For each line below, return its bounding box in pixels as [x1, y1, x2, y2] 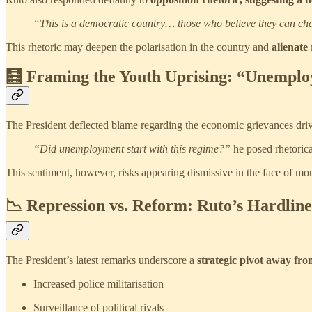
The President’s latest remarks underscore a [6, 253, 197, 266]
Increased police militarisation [33, 277, 164, 290]
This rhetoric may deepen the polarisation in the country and [6, 41, 272, 54]
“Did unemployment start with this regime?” [33, 142, 231, 155]
